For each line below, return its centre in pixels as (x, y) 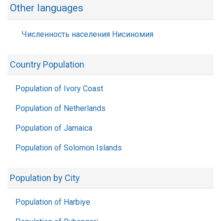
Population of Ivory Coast (59, 89)
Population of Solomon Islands (69, 148)
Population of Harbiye (53, 202)
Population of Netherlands (60, 108)
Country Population (47, 64)
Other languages (47, 8)
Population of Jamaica (54, 128)
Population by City (45, 178)
